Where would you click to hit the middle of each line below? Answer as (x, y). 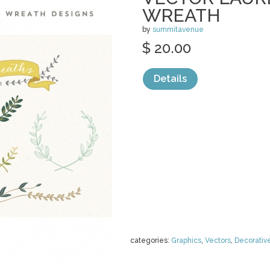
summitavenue (178, 30)
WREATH (181, 15)
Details (170, 79)
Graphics (186, 240)
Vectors (218, 240)
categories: (151, 240)
